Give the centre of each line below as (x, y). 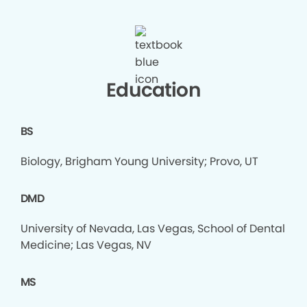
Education (153, 90)
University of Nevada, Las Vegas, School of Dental (153, 228)
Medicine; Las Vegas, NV (86, 245)
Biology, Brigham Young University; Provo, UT (139, 161)
